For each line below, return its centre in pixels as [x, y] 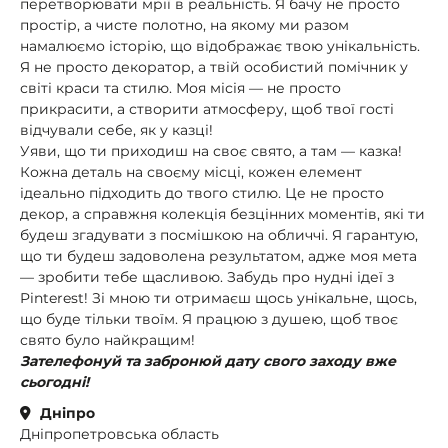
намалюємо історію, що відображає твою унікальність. [220, 46]
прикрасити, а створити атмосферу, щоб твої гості [207, 109]
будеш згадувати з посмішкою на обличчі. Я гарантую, [219, 235]
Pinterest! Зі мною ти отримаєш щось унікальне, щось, [218, 298]
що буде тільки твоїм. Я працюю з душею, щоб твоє [209, 319]
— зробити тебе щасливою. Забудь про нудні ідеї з [207, 277]
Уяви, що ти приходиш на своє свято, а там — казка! [211, 151]
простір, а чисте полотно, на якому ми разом [184, 25]
